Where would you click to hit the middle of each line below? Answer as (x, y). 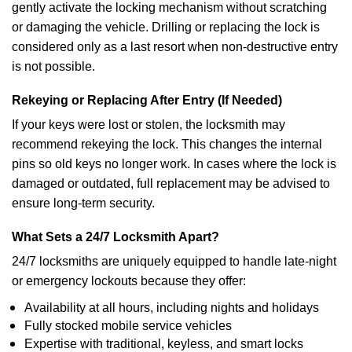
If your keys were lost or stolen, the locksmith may (148, 125)
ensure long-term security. (83, 203)
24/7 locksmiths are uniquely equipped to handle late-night (174, 261)
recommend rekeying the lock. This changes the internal (167, 144)
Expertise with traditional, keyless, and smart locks (164, 344)
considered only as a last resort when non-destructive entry (175, 47)
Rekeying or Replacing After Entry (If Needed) (147, 100)
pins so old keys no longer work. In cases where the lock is (174, 164)
